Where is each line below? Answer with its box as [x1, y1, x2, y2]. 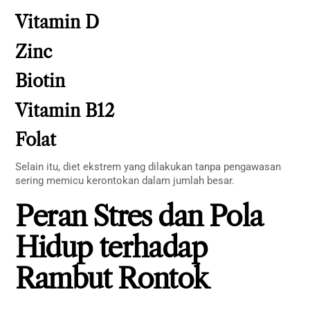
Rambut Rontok [15, 262, 209, 296]
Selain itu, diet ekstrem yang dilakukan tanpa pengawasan [15, 160, 282, 173]
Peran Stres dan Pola [15, 199, 262, 234]
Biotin [15, 71, 66, 93]
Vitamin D [15, 12, 100, 34]
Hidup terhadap [15, 230, 208, 265]
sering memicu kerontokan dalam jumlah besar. [15, 174, 235, 187]
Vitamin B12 [15, 100, 115, 122]
